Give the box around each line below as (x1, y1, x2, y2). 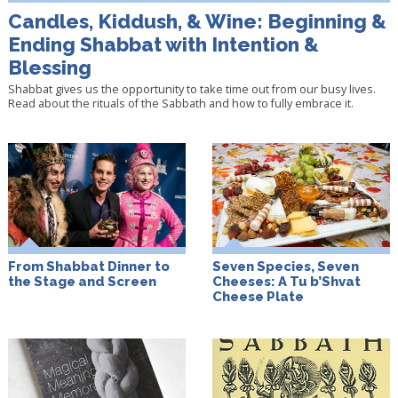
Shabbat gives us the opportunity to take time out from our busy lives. (7, 80, 376, 97)
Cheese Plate (211, 288, 304, 304)
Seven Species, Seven (211, 258, 359, 274)
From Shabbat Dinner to (7, 258, 170, 274)
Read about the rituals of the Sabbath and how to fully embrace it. (7, 94, 354, 111)
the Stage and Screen (7, 273, 156, 289)
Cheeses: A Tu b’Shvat (211, 273, 361, 289)
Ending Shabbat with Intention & (7, 32, 319, 56)
